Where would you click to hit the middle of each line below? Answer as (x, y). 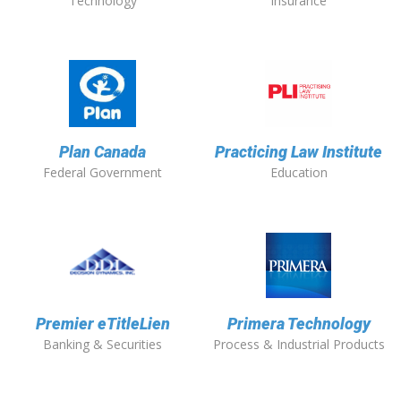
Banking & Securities (102, 345)
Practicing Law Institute (299, 152)
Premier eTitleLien (102, 324)
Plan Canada (102, 152)
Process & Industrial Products (299, 345)
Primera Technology (299, 324)
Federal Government (102, 173)
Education (299, 173)
